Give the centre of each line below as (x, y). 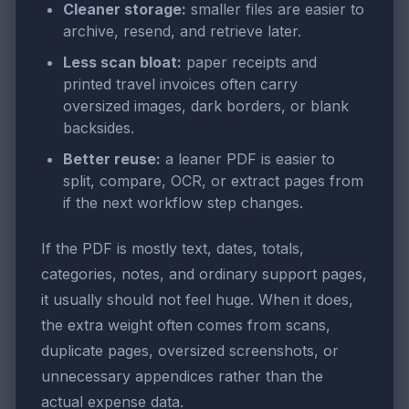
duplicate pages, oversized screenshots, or (190, 350)
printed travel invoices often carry (180, 84)
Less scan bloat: (122, 63)
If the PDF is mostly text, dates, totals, (173, 248)
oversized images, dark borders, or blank (206, 106)
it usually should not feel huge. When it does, (197, 299)
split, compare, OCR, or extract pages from (213, 180)
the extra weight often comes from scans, (186, 325)
